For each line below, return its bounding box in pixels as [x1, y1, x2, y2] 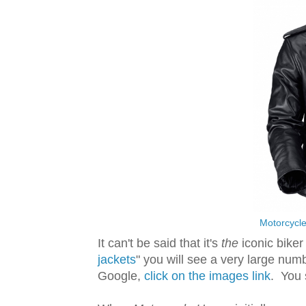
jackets [98, 253, 136, 267]
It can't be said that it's [98, 236, 221, 251]
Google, [98, 269, 144, 283]
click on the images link [144, 269, 270, 283]
